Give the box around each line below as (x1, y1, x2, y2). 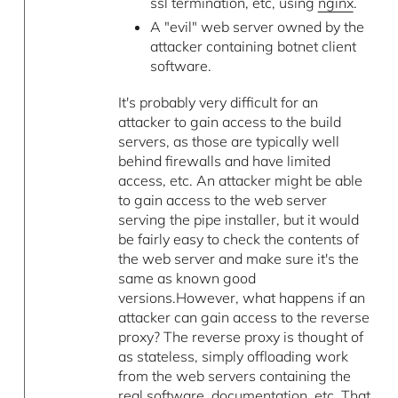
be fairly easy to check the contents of (118, 230, 360, 249)
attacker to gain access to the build (118, 113, 342, 131)
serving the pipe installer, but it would (118, 211, 360, 229)
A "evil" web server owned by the (149, 18, 364, 36)
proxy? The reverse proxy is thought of (118, 328, 364, 346)
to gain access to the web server (118, 191, 328, 210)
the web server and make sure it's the (118, 250, 360, 268)
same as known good (118, 269, 257, 288)
